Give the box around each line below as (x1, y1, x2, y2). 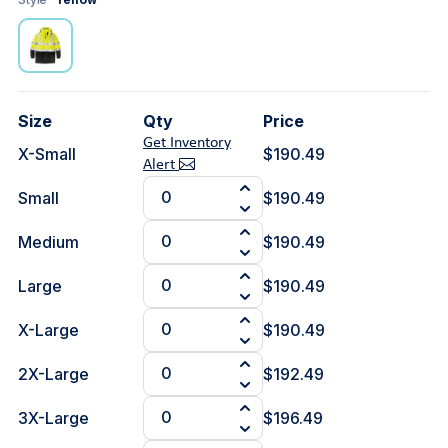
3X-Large (18, 408, 89, 428)
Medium (18, 232, 79, 252)
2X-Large (18, 364, 89, 384)
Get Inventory (143, 135, 231, 151)
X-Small (18, 144, 76, 164)
